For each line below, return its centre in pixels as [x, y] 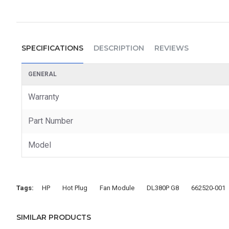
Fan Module [117, 188]
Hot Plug [75, 188]
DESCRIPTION [119, 48]
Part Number [51, 121]
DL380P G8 [163, 188]
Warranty [44, 97]
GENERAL [42, 74]
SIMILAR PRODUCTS [54, 217]
